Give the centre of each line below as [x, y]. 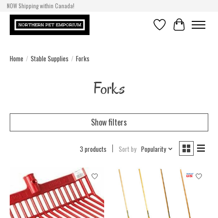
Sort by [127, 149]
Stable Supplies [50, 58]
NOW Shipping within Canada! [40, 6]
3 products [93, 149]
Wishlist [172, 30]
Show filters [109, 122]
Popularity [153, 149]
